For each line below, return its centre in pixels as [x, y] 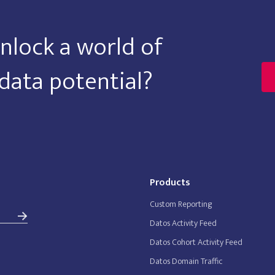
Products [170, 183]
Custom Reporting [181, 204]
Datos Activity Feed [183, 223]
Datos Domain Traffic [186, 261]
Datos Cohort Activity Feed [196, 242]
